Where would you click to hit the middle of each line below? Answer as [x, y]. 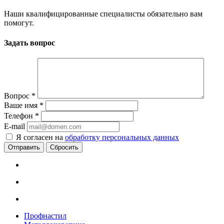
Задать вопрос [29, 42]
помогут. [19, 23]
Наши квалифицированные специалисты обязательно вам [103, 14]
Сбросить [64, 147]
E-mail [14, 126]
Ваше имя [22, 105]
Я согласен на [40, 137]
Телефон [19, 115]
